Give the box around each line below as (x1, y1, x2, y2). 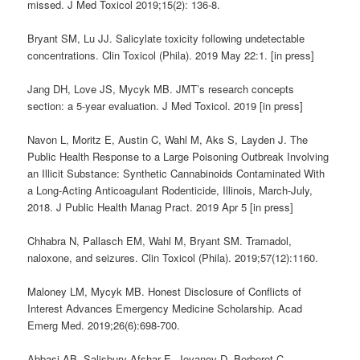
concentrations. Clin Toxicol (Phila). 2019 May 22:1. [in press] (27, 47, 315, 63)
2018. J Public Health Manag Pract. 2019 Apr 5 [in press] (27, 198, 294, 215)
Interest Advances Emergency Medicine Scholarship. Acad (27, 301, 303, 317)
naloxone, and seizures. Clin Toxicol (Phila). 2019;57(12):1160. (27, 250, 319, 266)
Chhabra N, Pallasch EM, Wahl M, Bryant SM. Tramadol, (27, 233, 292, 249)
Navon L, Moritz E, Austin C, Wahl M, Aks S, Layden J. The (27, 131, 309, 147)
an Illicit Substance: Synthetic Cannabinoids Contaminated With (27, 165, 325, 181)
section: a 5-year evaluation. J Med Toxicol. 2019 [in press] (27, 97, 304, 113)
